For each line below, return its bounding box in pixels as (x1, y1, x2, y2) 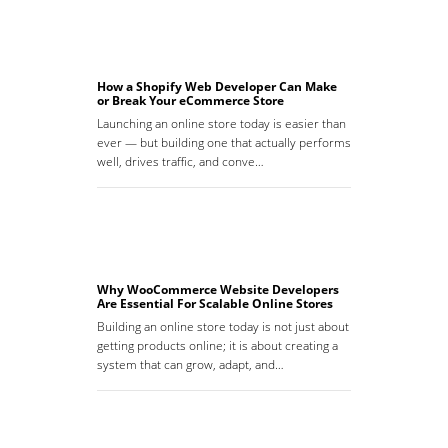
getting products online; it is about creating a (97, 337, 338, 355)
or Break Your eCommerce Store (97, 92, 284, 110)
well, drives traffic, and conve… (97, 153, 264, 171)
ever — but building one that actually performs (97, 134, 351, 152)
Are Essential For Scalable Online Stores (97, 295, 333, 313)
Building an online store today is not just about (97, 318, 349, 336)
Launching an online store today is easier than (97, 115, 346, 133)
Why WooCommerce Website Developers (97, 281, 339, 299)
